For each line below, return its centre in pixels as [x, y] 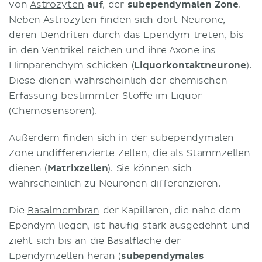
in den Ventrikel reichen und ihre [89, 50]
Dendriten [65, 35]
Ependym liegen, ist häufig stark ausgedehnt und [130, 225]
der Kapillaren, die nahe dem [170, 210]
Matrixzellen [78, 168]
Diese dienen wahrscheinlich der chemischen [118, 80]
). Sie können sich [150, 168]
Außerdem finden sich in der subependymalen [122, 138]
